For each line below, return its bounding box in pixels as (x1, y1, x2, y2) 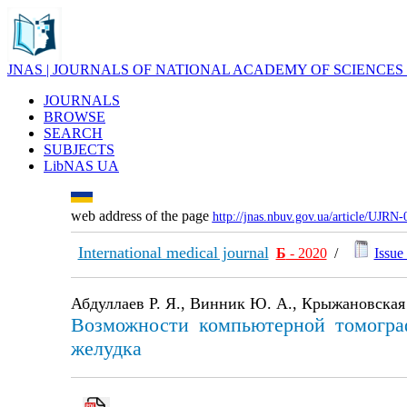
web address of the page (70, 208, 213, 223)
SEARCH (44, 125, 103, 141)
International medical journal (77, 243, 269, 262)
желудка (70, 337, 142, 360)
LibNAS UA (44, 158, 119, 174)
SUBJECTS (44, 142, 114, 157)
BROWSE (44, 109, 105, 124)
